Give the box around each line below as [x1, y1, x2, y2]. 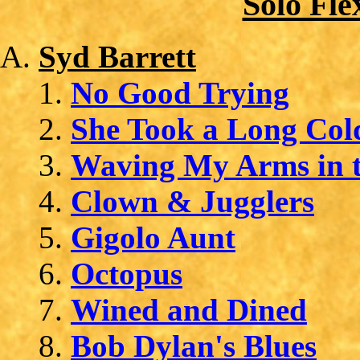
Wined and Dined [71, 292, 307, 327]
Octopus [71, 256, 182, 291]
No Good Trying [71, 75, 289, 110]
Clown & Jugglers [71, 183, 314, 219]
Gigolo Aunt [71, 219, 235, 255]
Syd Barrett [39, 39, 196, 74]
